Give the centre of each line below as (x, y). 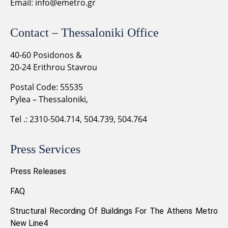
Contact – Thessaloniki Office (84, 33)
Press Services (45, 149)
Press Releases (38, 172)
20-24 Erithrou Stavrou (54, 67)
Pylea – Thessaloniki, (49, 99)
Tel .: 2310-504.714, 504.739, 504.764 (79, 119)
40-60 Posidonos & (46, 55)
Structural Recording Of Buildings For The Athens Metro (114, 211)
